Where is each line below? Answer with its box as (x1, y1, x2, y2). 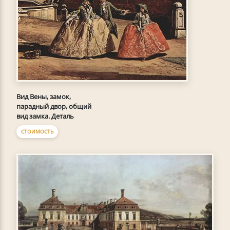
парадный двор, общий (16, 102, 91, 111)
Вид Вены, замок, (16, 92, 71, 102)
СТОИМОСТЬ (21, 128, 53, 136)
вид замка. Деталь (16, 111, 74, 121)
